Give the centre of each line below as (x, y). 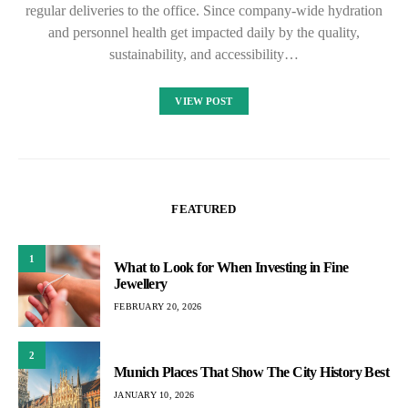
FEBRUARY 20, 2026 (158, 306)
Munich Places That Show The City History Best (251, 372)
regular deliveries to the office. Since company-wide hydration (204, 11)
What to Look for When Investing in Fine (231, 267)
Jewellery (141, 283)
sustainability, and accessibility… (204, 55)
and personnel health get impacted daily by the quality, (204, 33)
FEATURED (204, 209)
